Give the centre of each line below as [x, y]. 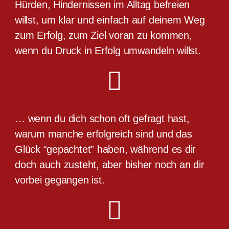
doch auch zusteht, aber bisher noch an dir [109, 164]
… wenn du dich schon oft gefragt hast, [102, 118]
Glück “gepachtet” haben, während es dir [105, 149]
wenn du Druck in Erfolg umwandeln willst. [108, 50]
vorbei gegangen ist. [60, 180]
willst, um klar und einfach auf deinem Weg [110, 20]
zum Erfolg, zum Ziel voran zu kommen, [103, 35]
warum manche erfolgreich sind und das [103, 134]
